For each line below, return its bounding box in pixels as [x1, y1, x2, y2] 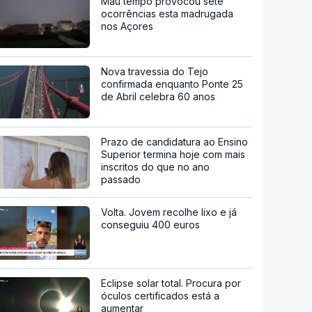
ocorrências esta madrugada [101, 7, 234, 19]
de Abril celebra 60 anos [101, 90, 216, 102]
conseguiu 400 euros [101, 218, 201, 231]
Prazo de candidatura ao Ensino [101, 135, 249, 148]
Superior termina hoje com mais [101, 148, 246, 160]
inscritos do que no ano [101, 160, 210, 173]
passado [101, 173, 141, 185]
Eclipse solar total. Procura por [101, 277, 242, 290]
